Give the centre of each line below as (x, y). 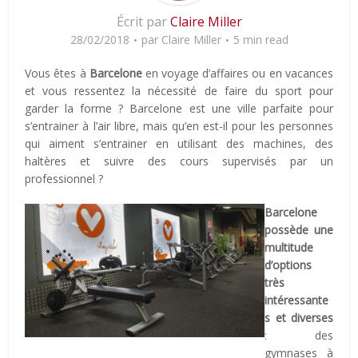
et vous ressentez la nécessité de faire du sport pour (179, 90)
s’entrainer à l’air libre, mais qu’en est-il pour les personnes (179, 125)
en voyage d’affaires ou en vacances (237, 73)
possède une (299, 229)
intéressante (297, 300)
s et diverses (299, 317)
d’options (288, 265)
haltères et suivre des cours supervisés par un (179, 161)
